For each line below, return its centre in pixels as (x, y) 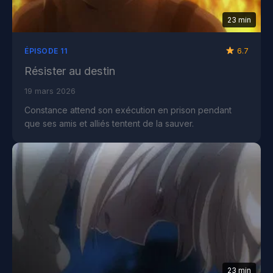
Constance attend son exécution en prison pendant (128, 110)
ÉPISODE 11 (46, 51)
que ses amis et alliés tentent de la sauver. (109, 124)
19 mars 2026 (50, 91)
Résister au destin (70, 71)
